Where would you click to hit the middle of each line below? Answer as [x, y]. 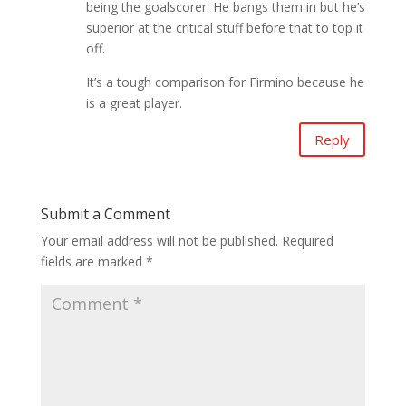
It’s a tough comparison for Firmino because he [225, 82]
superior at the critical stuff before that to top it [224, 28]
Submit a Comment [105, 214]
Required [307, 241]
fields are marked [93, 262]
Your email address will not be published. [159, 241]
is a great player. [134, 103]
